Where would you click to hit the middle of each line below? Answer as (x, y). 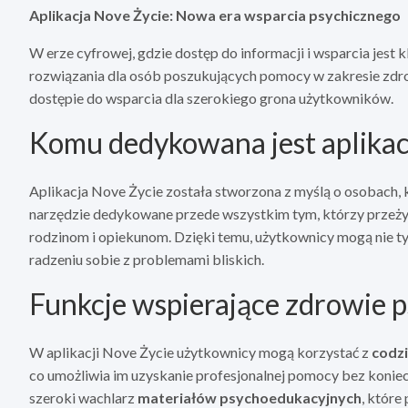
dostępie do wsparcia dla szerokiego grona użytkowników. (211, 98)
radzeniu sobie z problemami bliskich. (147, 260)
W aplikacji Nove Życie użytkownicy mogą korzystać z (200, 352)
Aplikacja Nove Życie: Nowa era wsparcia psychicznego (215, 15)
